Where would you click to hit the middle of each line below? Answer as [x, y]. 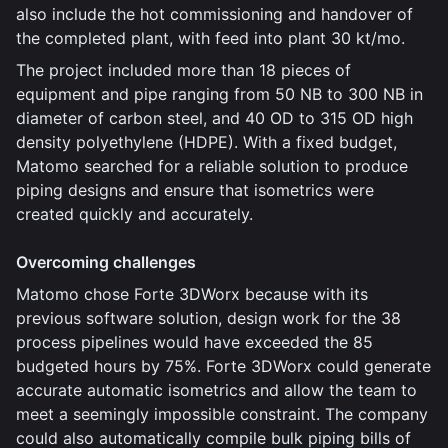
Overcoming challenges [106, 262]
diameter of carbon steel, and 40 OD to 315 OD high [214, 118]
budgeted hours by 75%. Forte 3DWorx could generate [223, 366]
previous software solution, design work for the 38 [208, 318]
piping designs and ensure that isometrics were [195, 190]
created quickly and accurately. [134, 214]
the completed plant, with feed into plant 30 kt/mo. [210, 38]
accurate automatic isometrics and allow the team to [216, 390]
